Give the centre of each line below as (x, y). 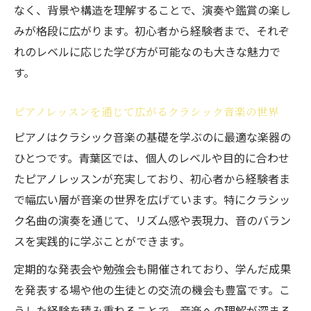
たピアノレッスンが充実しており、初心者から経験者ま (152, 178)
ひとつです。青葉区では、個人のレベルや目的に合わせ (152, 158)
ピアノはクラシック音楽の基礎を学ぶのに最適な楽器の (152, 137)
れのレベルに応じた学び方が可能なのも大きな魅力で (147, 51)
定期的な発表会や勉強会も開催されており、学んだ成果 (152, 269)
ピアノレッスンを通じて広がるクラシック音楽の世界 (146, 111)
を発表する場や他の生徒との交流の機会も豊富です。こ (152, 289)
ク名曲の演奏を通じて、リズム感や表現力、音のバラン (152, 220)
